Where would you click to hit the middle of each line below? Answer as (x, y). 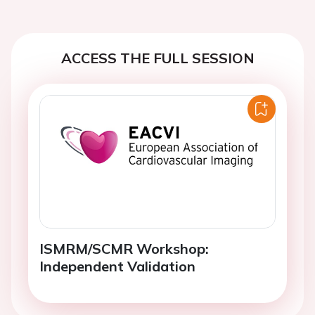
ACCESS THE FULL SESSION (157, 58)
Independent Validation (117, 266)
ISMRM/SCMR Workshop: (124, 248)
